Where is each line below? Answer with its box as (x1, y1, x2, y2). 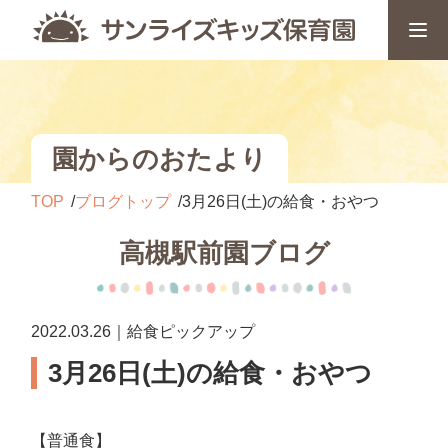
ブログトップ (75, 193, 172, 210)
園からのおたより (52, 143, 268, 174)
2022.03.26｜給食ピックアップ (31, 323, 256, 340)
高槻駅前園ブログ (118, 238, 330, 268)
